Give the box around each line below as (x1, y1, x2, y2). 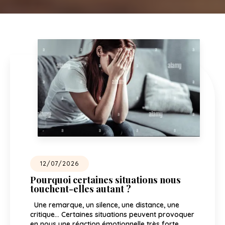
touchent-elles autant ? (30, 182, 131, 195)
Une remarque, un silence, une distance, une (30, 200, 179, 210)
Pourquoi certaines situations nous (30, 173, 181, 186)
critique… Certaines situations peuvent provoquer (30, 210, 194, 219)
